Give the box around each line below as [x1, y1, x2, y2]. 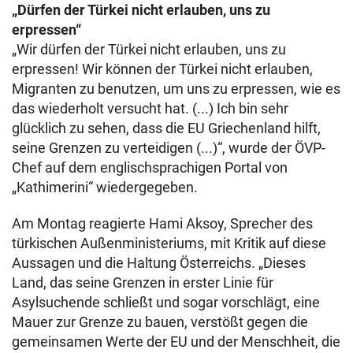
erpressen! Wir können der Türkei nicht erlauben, [12, 61, 313, 77]
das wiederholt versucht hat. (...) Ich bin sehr [12, 100, 288, 117]
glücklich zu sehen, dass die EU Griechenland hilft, [12, 120, 321, 136]
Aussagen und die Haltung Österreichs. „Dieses [12, 255, 306, 271]
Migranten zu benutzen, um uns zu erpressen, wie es [12, 80, 340, 97]
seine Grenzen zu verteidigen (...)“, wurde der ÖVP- [12, 139, 325, 156]
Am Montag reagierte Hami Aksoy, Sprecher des [12, 215, 313, 232]
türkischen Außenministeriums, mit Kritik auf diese [12, 235, 326, 251]
